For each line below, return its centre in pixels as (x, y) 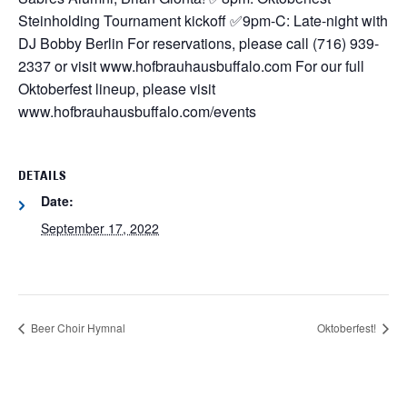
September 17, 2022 (100, 228)
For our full (328, 65)
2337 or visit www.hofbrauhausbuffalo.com (155, 65)
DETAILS (42, 176)
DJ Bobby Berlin (71, 43)
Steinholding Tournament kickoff (122, 20)
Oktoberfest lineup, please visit (117, 88)
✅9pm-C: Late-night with (307, 20)
